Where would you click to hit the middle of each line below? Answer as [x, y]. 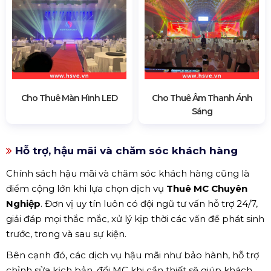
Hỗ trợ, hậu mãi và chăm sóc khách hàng [125, 150]
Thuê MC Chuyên [207, 188]
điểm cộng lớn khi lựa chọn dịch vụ [86, 188]
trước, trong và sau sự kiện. [66, 233]
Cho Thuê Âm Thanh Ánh [202, 98]
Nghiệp [23, 203]
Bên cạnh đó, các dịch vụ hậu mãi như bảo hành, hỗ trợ [132, 255]
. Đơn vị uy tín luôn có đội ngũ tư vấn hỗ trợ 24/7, [149, 203]
